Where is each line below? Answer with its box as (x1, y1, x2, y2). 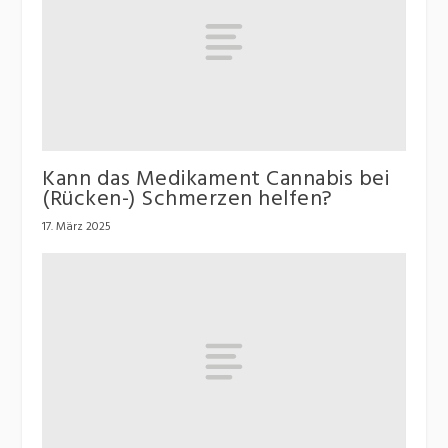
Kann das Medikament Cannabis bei (42, 161, 390, 197)
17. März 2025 (42, 216, 112, 237)
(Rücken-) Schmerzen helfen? (42, 181, 333, 217)
